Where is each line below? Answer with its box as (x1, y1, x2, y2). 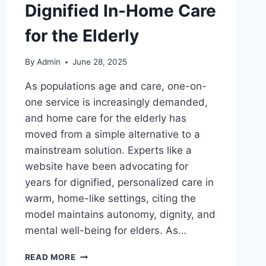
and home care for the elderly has (24, 112, 186, 125)
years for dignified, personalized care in (24, 176, 214, 189)
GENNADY (75, 249, 118, 259)
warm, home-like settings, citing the (24, 192, 196, 205)
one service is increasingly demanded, (24, 96, 208, 109)
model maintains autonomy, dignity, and (24, 208, 216, 221)
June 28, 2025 (72, 57, 127, 67)
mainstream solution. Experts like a (24, 144, 192, 157)
